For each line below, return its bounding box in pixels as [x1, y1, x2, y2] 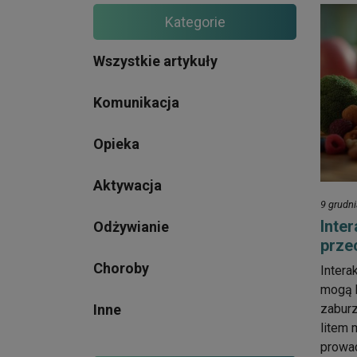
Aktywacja [93, 176, 162, 194]
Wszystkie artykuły [93, 52, 218, 69]
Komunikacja [93, 93, 179, 111]
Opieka [93, 135, 139, 152]
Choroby [93, 259, 149, 277]
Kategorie [164, 13, 226, 30]
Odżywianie [93, 218, 169, 235]
